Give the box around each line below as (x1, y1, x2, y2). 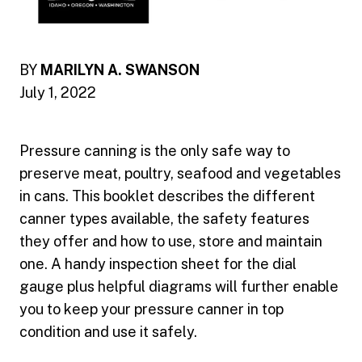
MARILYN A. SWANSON (40, 61, 200, 79)
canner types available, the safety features (19, 210, 309, 228)
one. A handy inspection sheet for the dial (19, 255, 297, 273)
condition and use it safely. (19, 323, 197, 341)
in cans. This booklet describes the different (19, 187, 315, 205)
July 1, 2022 (19, 84, 96, 102)
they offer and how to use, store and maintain (19, 233, 322, 250)
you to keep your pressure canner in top (19, 301, 284, 318)
